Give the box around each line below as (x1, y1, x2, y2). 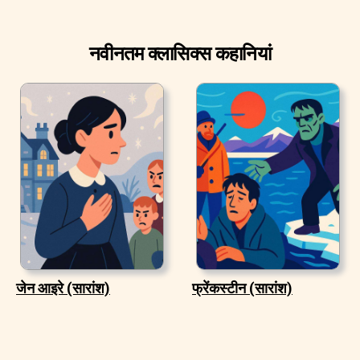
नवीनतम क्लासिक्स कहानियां (89, 42, 271, 65)
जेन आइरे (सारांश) (16, 279, 110, 297)
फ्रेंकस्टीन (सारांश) (192, 279, 292, 297)
